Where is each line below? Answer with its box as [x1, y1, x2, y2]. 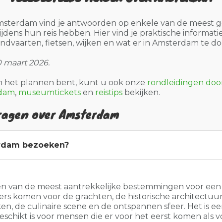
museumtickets [18, 88, 81, 97]
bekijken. [122, 88, 160, 97]
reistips [95, 88, 122, 97]
